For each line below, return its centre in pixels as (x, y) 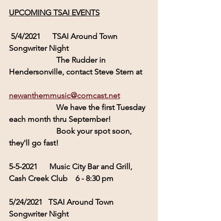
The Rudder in (33, 60)
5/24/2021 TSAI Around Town (63, 202)
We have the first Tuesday (33, 107)
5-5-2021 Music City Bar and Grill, (72, 166)
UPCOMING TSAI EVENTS (54, 12)
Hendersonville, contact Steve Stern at (76, 72)
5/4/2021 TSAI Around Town (66, 36)
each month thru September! (60, 119)
